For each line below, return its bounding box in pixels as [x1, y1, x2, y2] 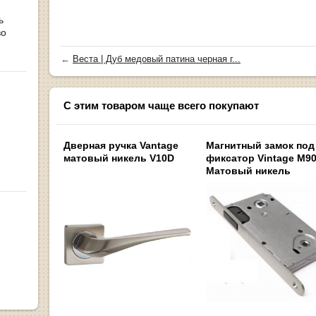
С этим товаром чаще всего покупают [63, 99, 259, 111]
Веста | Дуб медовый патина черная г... [73, 53, 241, 64]
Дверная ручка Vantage [63, 140, 178, 152]
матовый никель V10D [63, 152, 174, 164]
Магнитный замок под [206, 140, 315, 152]
